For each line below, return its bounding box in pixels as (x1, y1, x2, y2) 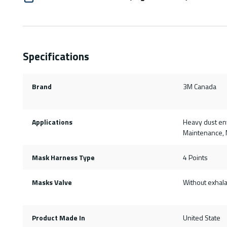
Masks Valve (31, 177, 72, 188)
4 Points (182, 152, 208, 163)
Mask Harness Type (31, 152, 95, 163)
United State (182, 212, 220, 223)
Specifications (23, 48, 89, 65)
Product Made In (31, 212, 85, 223)
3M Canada (182, 81, 216, 92)
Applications (31, 117, 72, 128)
